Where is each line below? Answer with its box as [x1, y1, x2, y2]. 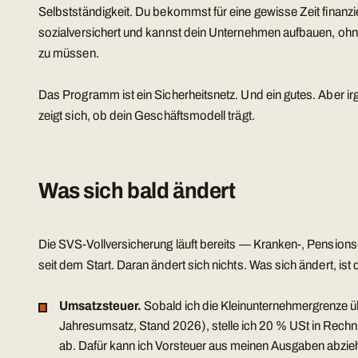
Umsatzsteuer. [59, 299, 142, 313]
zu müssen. [38, 46, 99, 61]
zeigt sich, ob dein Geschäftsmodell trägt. [38, 108, 255, 122]
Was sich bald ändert [38, 177, 236, 203]
